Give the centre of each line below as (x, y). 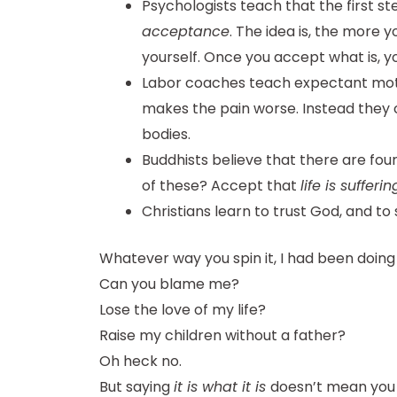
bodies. (166, 135)
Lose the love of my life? (183, 310)
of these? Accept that (221, 186)
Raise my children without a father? (222, 336)
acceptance (186, 32)
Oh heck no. (140, 362)
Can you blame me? (169, 284)
